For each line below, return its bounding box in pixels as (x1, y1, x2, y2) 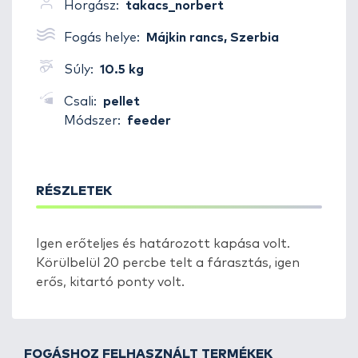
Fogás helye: (64, 31, 143, 44)
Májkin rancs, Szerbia (146, 31, 279, 44)
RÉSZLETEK (36, 185, 112, 197)
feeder (127, 114, 171, 127)
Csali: (64, 95, 97, 108)
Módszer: (64, 114, 121, 127)
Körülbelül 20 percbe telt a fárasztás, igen (36, 257, 300, 269)
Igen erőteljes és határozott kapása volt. (36, 237, 290, 250)
